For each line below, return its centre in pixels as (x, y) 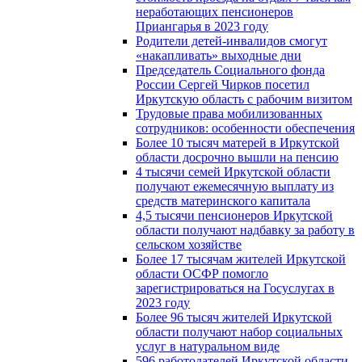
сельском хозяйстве (189, 244)
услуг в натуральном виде (208, 346)
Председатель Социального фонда (230, 69)
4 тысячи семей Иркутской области (233, 171)
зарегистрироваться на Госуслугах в (235, 288)
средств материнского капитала (223, 200)
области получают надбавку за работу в (245, 229)
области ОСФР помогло (202, 273)
